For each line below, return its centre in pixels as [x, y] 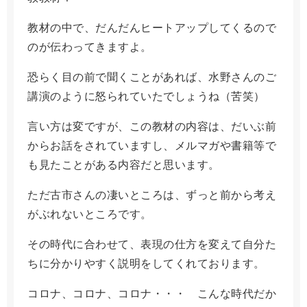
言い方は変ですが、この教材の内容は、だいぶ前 [152, 126]
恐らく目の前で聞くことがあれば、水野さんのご [152, 77]
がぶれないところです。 [90, 214]
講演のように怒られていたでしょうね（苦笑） [146, 96]
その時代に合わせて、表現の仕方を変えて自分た [152, 244]
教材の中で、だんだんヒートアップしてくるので [152, 27]
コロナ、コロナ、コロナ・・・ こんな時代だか [152, 293]
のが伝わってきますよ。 [90, 47]
